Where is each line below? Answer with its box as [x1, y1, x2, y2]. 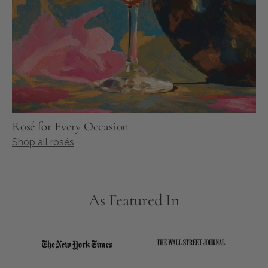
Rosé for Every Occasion [12, 119, 129, 135]
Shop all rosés [12, 136, 74, 148]
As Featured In [89, 190, 179, 211]
